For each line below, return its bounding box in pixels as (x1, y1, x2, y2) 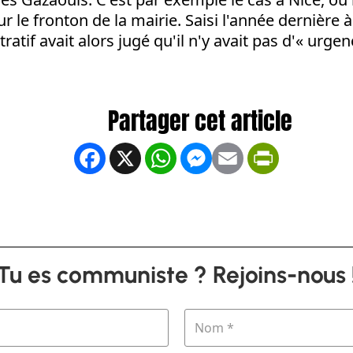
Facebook (108, 147, 178, 168)
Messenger (214, 147, 295, 168)
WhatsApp (179, 147, 255, 168)
